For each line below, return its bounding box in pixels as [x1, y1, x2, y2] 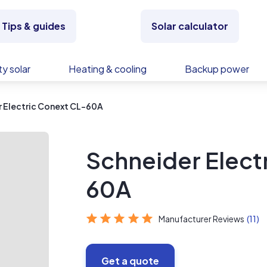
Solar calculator [151, 20, 229, 32]
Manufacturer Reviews [159, 213, 245, 224]
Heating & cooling [69, 63, 147, 75]
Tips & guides [1, 20, 66, 32]
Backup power [185, 63, 249, 75]
